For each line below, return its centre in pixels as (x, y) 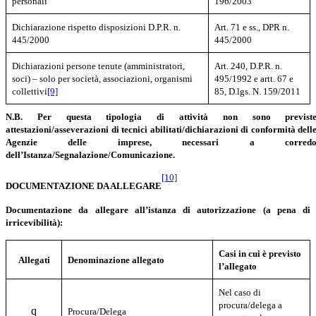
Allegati (34, 260)
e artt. (265, 78)
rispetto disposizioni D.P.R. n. (124, 27)
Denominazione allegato (116, 260)
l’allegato (238, 266)
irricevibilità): (34, 222)
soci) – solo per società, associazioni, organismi (103, 78)
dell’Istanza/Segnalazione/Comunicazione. (90, 154)
